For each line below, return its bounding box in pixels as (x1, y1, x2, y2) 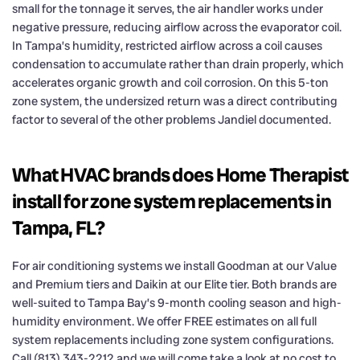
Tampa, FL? (12, 215, 105, 240)
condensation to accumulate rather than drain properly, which (12, 55, 344, 72)
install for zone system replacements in (12, 188, 331, 214)
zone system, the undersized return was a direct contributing (12, 92, 337, 109)
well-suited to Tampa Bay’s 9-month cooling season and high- (12, 294, 342, 311)
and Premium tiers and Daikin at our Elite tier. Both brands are (12, 276, 337, 292)
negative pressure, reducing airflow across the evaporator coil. (12, 18, 342, 35)
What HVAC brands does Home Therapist (12, 162, 348, 187)
